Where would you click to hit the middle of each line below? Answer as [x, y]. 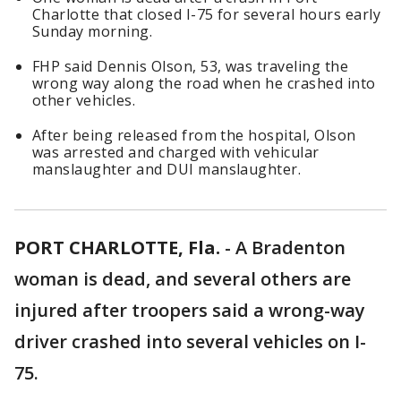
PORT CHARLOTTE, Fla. [117, 247]
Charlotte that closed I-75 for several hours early [207, 14]
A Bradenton [290, 247]
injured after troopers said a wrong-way [190, 310]
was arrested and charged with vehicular [176, 152]
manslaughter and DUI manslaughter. [167, 169]
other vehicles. [84, 100]
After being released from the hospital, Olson [194, 135]
